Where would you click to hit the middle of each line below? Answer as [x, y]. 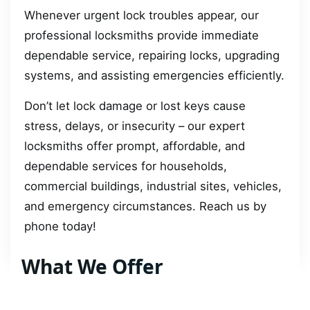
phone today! [60, 226]
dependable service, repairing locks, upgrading [152, 56]
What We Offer [92, 267]
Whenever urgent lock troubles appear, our [142, 16]
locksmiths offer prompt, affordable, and [135, 146]
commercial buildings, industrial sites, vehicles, [153, 186]
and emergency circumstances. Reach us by [145, 206]
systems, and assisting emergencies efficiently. [154, 76]
